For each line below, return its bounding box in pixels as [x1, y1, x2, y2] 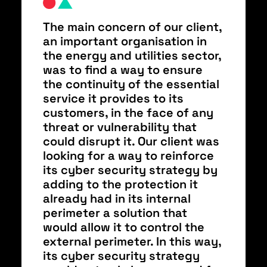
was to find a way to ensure [43, 62, 203, 77]
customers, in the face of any [43, 105, 213, 120]
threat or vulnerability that [43, 119, 197, 135]
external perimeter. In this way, [43, 234, 221, 249]
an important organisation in [43, 33, 207, 49]
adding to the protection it [43, 176, 198, 192]
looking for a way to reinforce [43, 148, 214, 163]
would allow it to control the [43, 219, 204, 235]
